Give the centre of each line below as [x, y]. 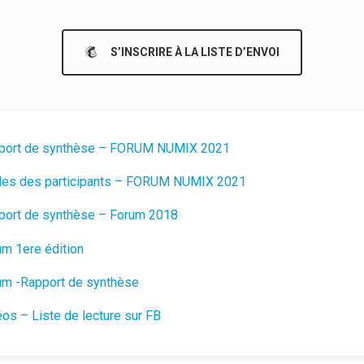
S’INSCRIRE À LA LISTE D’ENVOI [195, 52]
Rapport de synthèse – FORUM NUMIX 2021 [170, 148]
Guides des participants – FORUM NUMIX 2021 [232, 182]
